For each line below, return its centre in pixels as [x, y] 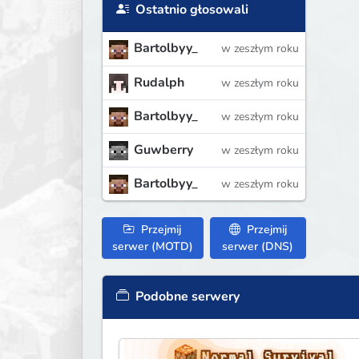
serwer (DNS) [258, 246]
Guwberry [163, 149]
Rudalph [159, 82]
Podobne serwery [186, 296]
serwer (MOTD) [152, 246]
